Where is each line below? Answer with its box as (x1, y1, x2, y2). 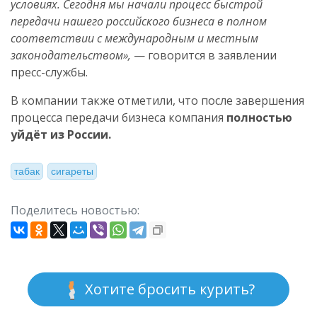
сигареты (51, 166, 94, 178)
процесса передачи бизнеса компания (11, 110, 226, 125)
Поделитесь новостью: (11, 202, 139, 218)
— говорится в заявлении (131, 47, 277, 63)
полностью (226, 110, 292, 125)
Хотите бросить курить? (81, 279, 255, 299)
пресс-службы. (11, 64, 88, 80)
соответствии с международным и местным (11, 30, 258, 46)
